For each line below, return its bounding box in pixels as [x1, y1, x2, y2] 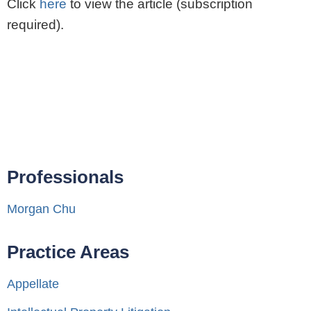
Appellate [7, 277, 59, 292]
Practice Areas [7, 242, 129, 263]
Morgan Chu [7, 202, 76, 217]
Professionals [7, 167, 124, 188]
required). [7, 17, 64, 32]
